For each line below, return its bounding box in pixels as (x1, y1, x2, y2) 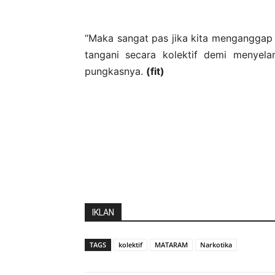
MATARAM (155, 239, 188, 249)
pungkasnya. (85, 64, 146, 77)
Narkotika (200, 239, 232, 249)
